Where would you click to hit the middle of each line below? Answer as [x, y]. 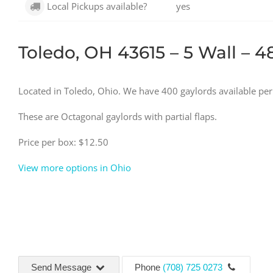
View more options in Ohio [75, 167]
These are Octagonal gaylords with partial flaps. [118, 116]
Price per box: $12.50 [63, 142]
